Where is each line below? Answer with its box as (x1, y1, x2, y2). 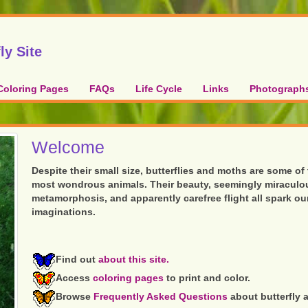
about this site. (98, 254, 170, 265)
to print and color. (164, 272, 251, 283)
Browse (56, 291, 94, 302)
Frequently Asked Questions (93, 291, 228, 302)
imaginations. (32, 206, 96, 217)
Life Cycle (135, 83, 182, 94)
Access (56, 272, 93, 283)
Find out (56, 254, 99, 265)
